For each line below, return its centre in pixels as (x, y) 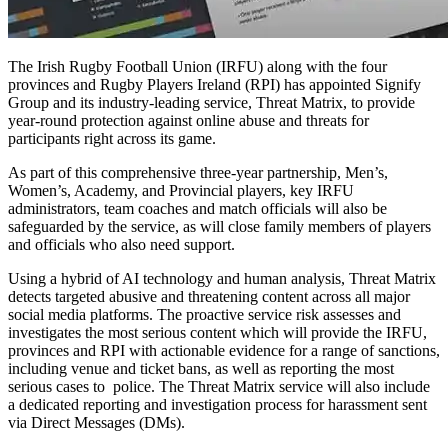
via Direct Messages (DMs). (98, 422)
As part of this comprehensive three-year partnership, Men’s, (198, 172)
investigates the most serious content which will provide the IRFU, (217, 332)
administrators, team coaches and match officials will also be (197, 208)
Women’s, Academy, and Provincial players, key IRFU (181, 190)
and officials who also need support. (121, 244)
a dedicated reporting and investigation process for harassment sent (217, 404)
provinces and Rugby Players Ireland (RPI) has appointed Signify (214, 84)
